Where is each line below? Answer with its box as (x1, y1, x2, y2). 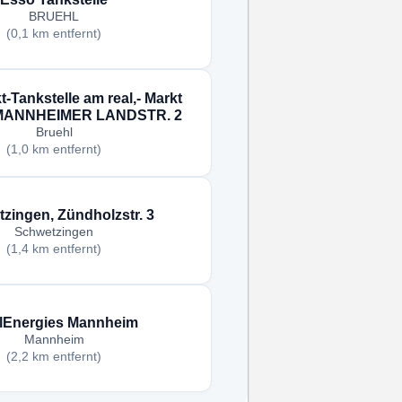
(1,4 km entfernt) (6, 241, 101, 256)
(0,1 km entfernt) (6, 26, 101, 40)
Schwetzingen (14, 224, 93, 239)
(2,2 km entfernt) (6, 349, 101, 363)
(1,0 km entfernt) (6, 143, 101, 157)
